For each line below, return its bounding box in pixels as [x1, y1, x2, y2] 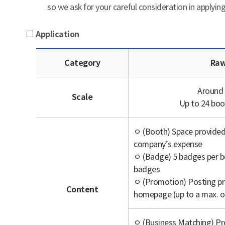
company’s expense [134, 139, 202, 149]
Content [66, 184, 98, 195]
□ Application [26, 29, 79, 40]
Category [64, 58, 100, 68]
